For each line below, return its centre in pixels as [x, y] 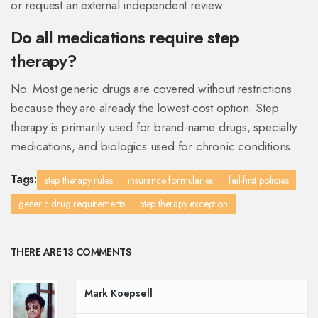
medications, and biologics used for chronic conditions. [152, 147]
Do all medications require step [125, 38]
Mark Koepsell [118, 294]
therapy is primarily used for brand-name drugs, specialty [154, 127]
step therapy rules [79, 181]
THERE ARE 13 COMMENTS [71, 252]
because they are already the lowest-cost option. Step [145, 108]
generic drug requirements [72, 204]
